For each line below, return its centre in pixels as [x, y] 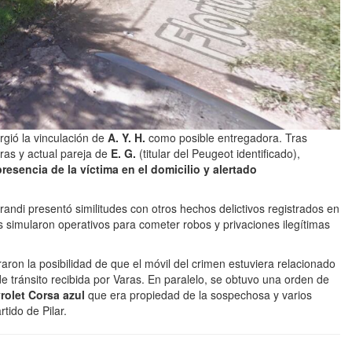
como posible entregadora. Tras [226, 137]
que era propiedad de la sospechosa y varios [198, 295]
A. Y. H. [126, 137]
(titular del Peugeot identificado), [218, 153]
